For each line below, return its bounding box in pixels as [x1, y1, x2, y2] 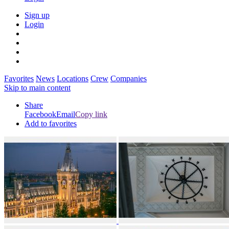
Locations [57, 74, 88, 83]
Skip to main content [4, 83, 71, 92]
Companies [110, 74, 147, 83]
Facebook [25, 110, 56, 119]
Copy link [75, 110, 107, 119]
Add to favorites [25, 119, 77, 128]
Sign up [25, 11, 50, 19]
